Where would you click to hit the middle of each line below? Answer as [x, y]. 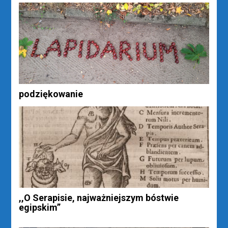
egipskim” [40, 207]
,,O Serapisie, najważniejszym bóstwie [99, 197]
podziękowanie [51, 94]
